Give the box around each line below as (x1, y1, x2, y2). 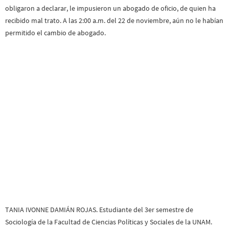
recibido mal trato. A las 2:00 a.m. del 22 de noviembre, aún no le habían (5, 15, 223, 25)
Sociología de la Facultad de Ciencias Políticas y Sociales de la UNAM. (5, 217, 212, 226)
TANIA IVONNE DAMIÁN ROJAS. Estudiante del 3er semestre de (5, 204, 193, 214)
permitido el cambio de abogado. (5, 28, 106, 37)
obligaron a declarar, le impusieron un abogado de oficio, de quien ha (5, 3, 216, 13)
